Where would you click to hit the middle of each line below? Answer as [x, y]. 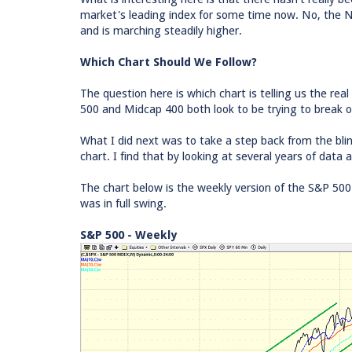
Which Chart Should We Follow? [169, 62]
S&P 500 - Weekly [128, 235]
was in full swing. [123, 203]
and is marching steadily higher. [161, 31]
